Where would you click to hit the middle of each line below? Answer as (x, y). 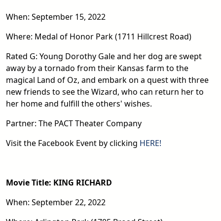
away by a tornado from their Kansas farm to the (97, 68)
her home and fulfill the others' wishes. (79, 103)
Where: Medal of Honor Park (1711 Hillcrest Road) (99, 36)
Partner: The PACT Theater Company (74, 123)
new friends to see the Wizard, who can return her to (105, 92)
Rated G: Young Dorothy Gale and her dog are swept (104, 56)
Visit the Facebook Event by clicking (73, 143)
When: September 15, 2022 (56, 17)
